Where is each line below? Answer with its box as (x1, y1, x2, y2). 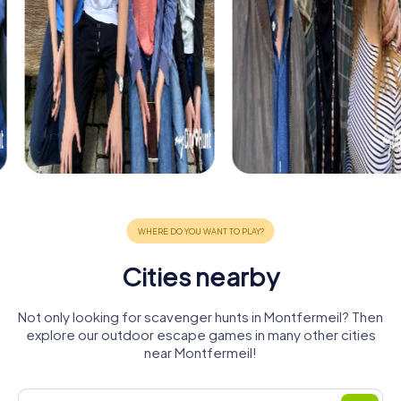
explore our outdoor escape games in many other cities (25, 326, 376, 344)
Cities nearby (122, 260, 279, 293)
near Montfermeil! (144, 344, 257, 362)
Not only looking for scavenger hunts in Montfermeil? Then (18, 308, 383, 326)
